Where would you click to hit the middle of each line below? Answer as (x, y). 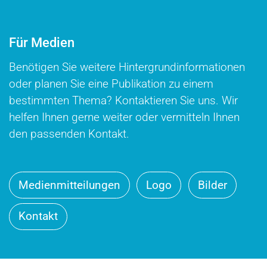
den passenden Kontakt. (69, 134)
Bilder (212, 185)
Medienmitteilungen (69, 185)
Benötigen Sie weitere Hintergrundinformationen (127, 68)
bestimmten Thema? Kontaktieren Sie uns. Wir (123, 101)
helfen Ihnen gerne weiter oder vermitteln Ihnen (124, 118)
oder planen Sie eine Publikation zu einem (111, 84)
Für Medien (42, 43)
